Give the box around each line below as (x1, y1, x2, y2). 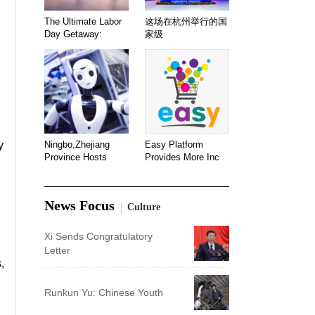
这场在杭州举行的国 (145, 16, 227, 27)
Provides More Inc (145, 152, 219, 162)
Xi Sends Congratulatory (44, 231, 153, 242)
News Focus (44, 197, 115, 213)
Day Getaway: (44, 29, 102, 39)
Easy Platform (145, 139, 203, 150)
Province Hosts (44, 152, 107, 162)
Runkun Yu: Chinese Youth (44, 287, 163, 298)
